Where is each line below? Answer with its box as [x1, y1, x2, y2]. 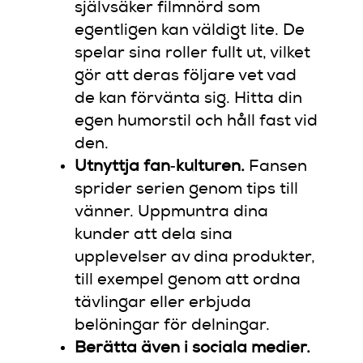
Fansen [245, 159, 308, 176]
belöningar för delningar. [75, 318, 271, 335]
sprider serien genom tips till [75, 181, 299, 199]
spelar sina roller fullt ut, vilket [75, 45, 311, 62]
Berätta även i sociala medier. [75, 340, 311, 357]
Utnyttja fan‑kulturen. [75, 159, 246, 176]
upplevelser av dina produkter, [75, 250, 316, 267]
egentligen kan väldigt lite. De [75, 23, 305, 40]
